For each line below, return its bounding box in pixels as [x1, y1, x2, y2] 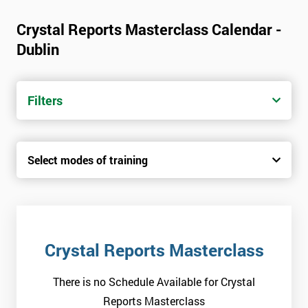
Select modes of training [27, 153, 148, 168]
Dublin [16, 39, 59, 60]
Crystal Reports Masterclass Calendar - [16, 19, 282, 40]
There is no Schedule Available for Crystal [53, 274, 255, 289]
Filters [27, 92, 63, 109]
